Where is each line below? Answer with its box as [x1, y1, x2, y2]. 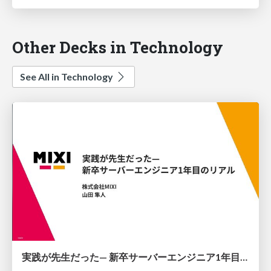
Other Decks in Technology [12, 36, 223, 57]
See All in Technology [20, 70, 115, 82]
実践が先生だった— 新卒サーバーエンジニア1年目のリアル [240, 251, 247, 263]
